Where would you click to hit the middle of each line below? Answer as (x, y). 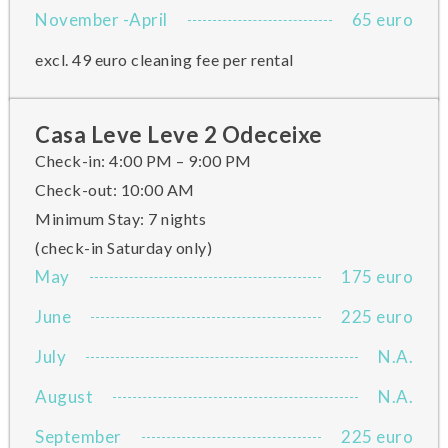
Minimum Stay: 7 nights (120, 218)
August (64, 396)
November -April (101, 19)
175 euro (377, 276)
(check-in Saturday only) (123, 247)
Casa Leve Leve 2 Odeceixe (179, 134)
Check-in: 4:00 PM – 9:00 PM (143, 160)
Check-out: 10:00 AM (115, 189)
